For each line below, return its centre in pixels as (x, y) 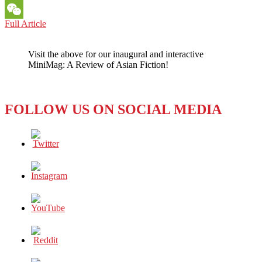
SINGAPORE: (74, 23)
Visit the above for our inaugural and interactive (116, 54)
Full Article (25, 24)
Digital (58, 65)
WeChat (20, 28)
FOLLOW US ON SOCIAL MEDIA (113, 110)
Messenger (25, 9)
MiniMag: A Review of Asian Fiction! (98, 65)
